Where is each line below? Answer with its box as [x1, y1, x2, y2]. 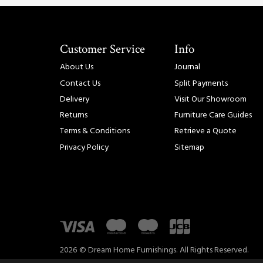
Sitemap [174, 140, 204, 154]
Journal [174, 60, 200, 75]
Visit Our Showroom [174, 92, 247, 106]
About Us [60, 60, 93, 75]
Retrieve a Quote [174, 124, 237, 139]
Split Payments [174, 76, 228, 90]
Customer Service [60, 41, 145, 57]
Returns [60, 109, 87, 123]
